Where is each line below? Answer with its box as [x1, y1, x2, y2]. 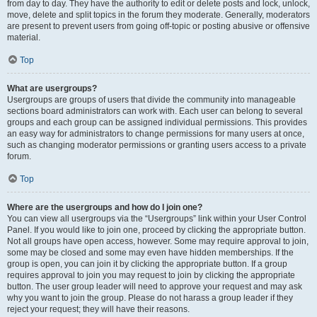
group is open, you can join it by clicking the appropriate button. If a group [7, 259, 287, 269]
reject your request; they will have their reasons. [7, 304, 190, 314]
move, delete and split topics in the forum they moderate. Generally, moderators [7, 10, 310, 20]
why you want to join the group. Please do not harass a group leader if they [7, 293, 293, 303]
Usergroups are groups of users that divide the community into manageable [7, 95, 296, 105]
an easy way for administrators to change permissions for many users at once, [7, 129, 304, 139]
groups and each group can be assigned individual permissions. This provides [7, 117, 307, 127]
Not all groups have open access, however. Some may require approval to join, [7, 236, 309, 246]
